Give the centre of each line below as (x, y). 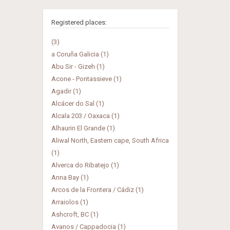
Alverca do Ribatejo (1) (85, 165)
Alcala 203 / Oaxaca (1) (85, 116)
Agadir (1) (66, 91)
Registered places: (79, 22)
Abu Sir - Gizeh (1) (78, 66)
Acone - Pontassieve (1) (86, 79)
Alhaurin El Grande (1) (83, 128)
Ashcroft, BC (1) (75, 214)
